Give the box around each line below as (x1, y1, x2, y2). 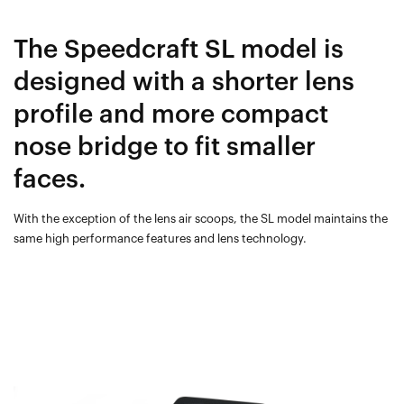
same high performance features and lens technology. (14, 232, 307, 244)
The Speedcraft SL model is (14, 36, 344, 62)
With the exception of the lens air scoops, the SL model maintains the (14, 212, 388, 225)
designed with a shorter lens (14, 69, 354, 95)
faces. (14, 166, 86, 192)
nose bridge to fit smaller (14, 133, 316, 160)
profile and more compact (14, 101, 328, 127)
